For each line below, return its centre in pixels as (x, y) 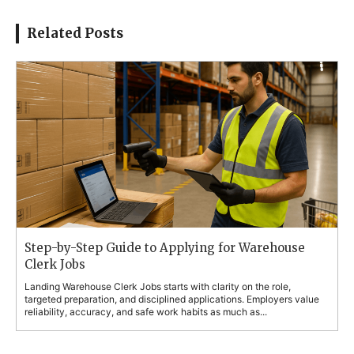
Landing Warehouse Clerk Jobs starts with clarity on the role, (158, 286)
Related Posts (75, 33)
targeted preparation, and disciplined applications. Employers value (172, 299)
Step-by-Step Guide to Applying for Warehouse (165, 247)
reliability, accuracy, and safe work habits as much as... (146, 311)
